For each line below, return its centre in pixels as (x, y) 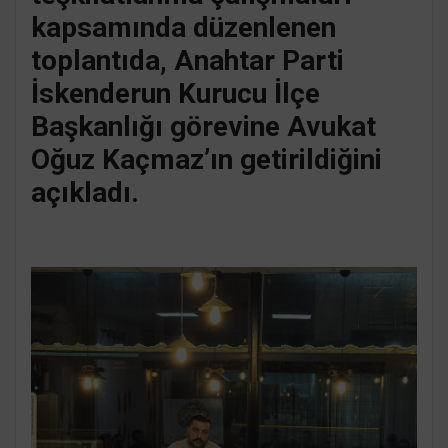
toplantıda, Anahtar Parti (187, 60)
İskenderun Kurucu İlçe (175, 93)
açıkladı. (88, 192)
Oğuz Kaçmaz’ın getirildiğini (206, 159)
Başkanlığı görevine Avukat (203, 126)
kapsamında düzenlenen (183, 27)
